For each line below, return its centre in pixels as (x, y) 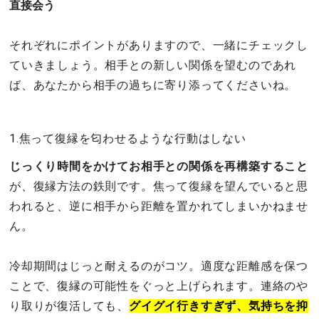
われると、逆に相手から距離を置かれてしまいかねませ (159, 206)
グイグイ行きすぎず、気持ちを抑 (219, 306)
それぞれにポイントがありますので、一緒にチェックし (159, 46)
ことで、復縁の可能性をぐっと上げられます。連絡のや (159, 286)
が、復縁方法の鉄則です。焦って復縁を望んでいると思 (159, 187)
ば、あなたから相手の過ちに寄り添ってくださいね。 (153, 85)
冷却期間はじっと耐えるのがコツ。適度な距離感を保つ (159, 266)
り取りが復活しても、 (69, 306)
